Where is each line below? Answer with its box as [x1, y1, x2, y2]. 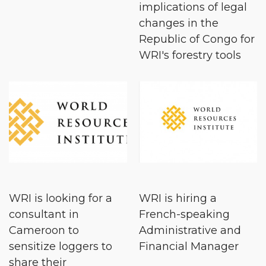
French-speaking [139, 207, 230, 221]
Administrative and [139, 223, 241, 237]
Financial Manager [139, 239, 239, 253]
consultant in [9, 207, 79, 221]
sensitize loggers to [9, 239, 112, 253]
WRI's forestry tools [139, 49, 241, 62]
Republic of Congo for [139, 33, 255, 46]
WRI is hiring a [139, 191, 217, 205]
